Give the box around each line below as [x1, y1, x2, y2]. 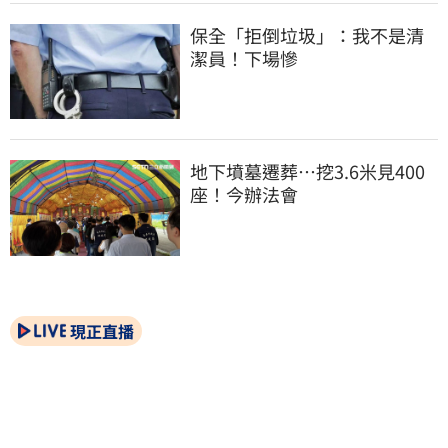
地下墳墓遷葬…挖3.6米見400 [190, 158, 425, 185]
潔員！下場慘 [190, 44, 298, 71]
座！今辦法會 [190, 181, 298, 208]
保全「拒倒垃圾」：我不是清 [190, 21, 424, 48]
